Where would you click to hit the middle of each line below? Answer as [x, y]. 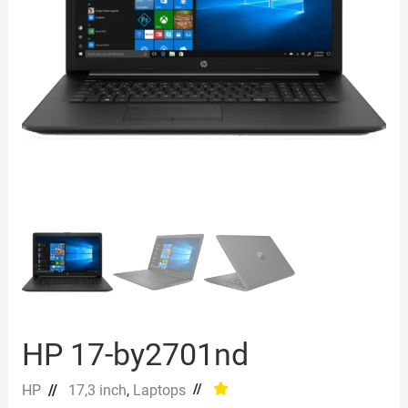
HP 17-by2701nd [135, 355]
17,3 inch [97, 391]
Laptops [159, 391]
